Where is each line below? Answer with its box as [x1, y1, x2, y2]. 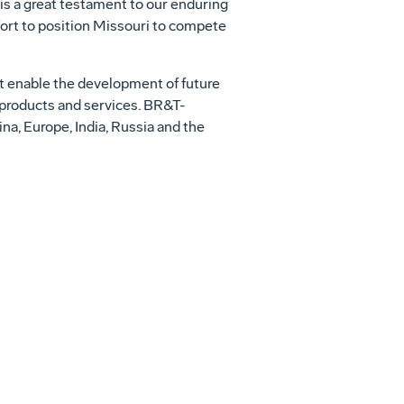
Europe [23, 118, 69, 135]
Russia [110, 118, 154, 135]
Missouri [92, 17, 150, 34]
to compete [149, 17, 226, 34]
